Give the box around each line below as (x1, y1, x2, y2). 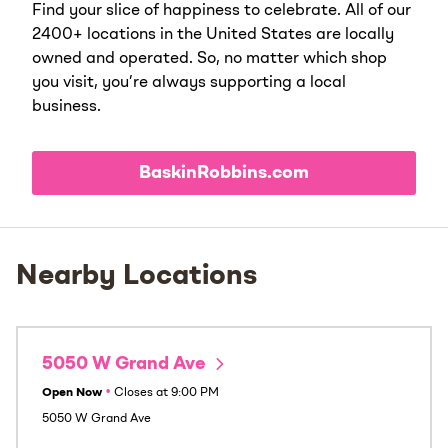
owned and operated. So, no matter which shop (32, 50, 387, 67)
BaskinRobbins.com (139, 163, 309, 182)
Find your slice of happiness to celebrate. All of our (32, 2, 411, 19)
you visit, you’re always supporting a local (32, 74, 346, 91)
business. (32, 98, 101, 115)
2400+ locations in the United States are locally (32, 26, 394, 43)
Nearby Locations (16, 262, 257, 291)
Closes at (114, 386, 168, 399)
